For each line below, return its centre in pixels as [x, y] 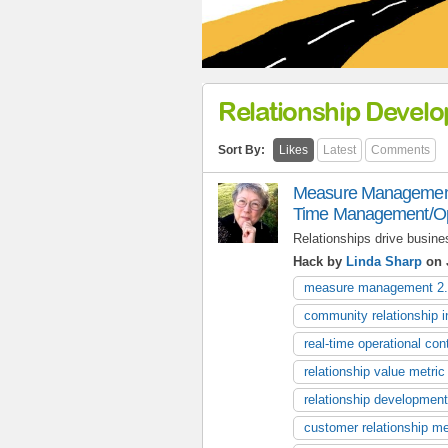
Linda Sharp [384, 261]
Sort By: [241, 149]
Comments [400, 149]
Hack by [319, 261]
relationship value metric [374, 371]
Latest [339, 149]
